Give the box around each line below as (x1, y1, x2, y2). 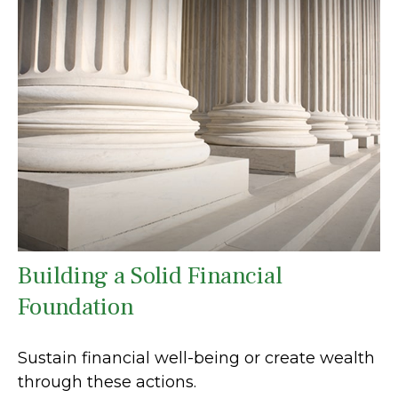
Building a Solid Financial (18, 259, 283, 291)
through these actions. (18, 371, 196, 392)
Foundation (18, 291, 134, 322)
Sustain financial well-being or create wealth (18, 347, 375, 368)
